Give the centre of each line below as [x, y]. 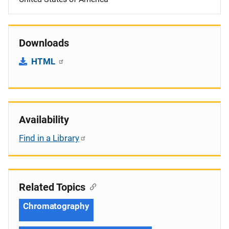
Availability [44, 119]
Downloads [44, 43]
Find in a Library [49, 138]
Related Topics [52, 187]
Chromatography [56, 206]
